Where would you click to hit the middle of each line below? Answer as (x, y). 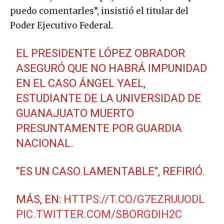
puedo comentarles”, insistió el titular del (99, 11)
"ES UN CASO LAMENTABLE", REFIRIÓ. (111, 171)
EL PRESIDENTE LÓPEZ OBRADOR (101, 53)
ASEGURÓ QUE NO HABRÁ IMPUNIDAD (112, 68)
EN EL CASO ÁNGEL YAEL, (81, 83)
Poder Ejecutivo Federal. (61, 26)
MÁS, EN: (40, 199)
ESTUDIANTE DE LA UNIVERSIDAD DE (109, 98)
